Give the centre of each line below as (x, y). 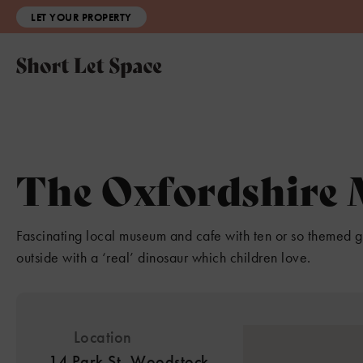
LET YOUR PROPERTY (81, 17)
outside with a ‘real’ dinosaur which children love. (164, 257)
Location (100, 337)
